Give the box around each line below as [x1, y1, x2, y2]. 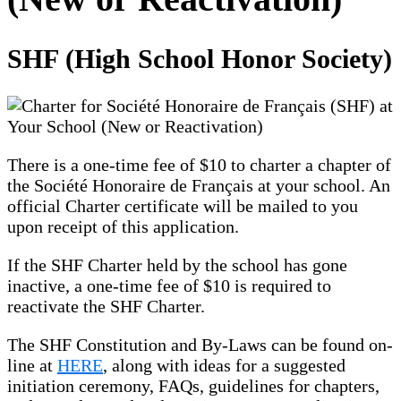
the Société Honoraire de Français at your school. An [7, 175, 390, 196]
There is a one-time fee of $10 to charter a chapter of [7, 155, 391, 175]
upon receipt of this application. [7, 217, 243, 237]
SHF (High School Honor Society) [7, 43, 392, 73]
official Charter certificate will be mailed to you [7, 196, 358, 217]
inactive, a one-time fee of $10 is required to [7, 276, 331, 296]
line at [7, 355, 57, 376]
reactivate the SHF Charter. [7, 296, 205, 317]
